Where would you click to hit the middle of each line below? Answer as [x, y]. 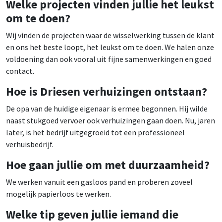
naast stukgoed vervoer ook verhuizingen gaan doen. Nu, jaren [111, 121]
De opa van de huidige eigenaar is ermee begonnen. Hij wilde [107, 109]
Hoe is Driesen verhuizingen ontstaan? [107, 92]
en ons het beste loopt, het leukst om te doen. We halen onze [110, 47]
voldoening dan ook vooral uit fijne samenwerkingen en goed [109, 59]
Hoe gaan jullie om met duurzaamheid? [108, 165]
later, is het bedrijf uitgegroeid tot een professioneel [95, 133]
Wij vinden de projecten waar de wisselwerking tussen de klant [110, 35]
